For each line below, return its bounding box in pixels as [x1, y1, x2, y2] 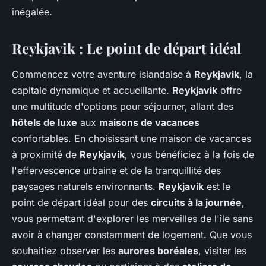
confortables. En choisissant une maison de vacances [12, 132, 251, 144]
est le [204, 180, 230, 192]
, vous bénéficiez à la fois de [125, 148, 254, 160]
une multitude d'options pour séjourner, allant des [12, 100, 233, 112]
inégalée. [12, 5, 52, 18]
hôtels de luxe [12, 116, 77, 128]
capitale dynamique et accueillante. [12, 84, 172, 96]
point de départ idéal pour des [12, 196, 151, 208]
